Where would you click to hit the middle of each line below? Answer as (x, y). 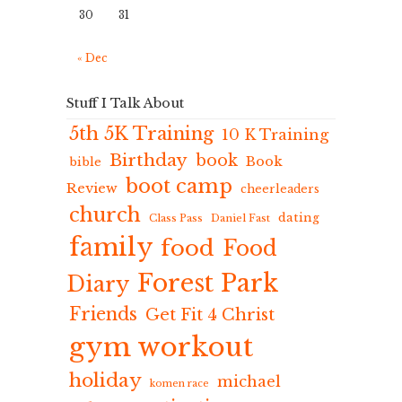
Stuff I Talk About (125, 103)
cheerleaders (280, 189)
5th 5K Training (141, 133)
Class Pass (176, 218)
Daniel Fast (240, 218)
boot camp (179, 186)
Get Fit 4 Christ (210, 315)
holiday (105, 380)
